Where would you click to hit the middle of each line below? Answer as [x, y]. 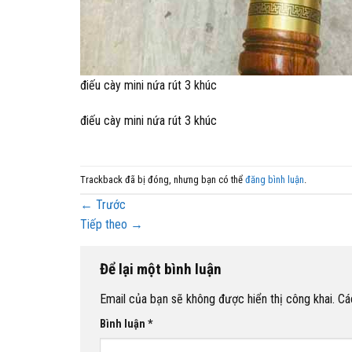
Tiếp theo [105, 225]
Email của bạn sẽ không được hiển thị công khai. [217, 299]
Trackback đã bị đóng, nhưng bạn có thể [163, 179]
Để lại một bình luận [162, 269]
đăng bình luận [275, 179]
